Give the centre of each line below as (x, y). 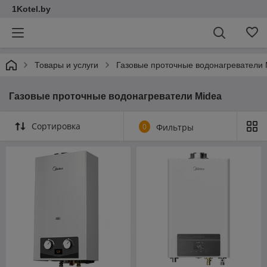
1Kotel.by (31, 9)
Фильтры (175, 127)
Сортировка (56, 126)
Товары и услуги (66, 65)
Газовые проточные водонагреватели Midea (115, 96)
